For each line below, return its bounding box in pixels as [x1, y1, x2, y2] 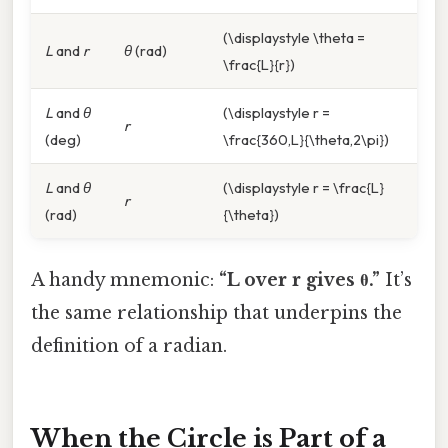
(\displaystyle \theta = [223, 27, 365, 47]
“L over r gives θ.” [219, 268, 380, 291]
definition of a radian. [31, 334, 227, 357]
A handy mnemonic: [31, 268, 219, 291]
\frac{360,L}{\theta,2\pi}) [223, 129, 389, 149]
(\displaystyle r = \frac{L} [223, 177, 384, 197]
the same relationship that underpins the [31, 301, 402, 324]
